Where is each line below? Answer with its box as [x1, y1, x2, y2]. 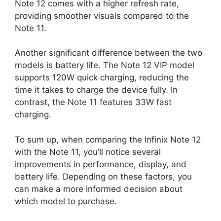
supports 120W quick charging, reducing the [15, 73, 189, 83]
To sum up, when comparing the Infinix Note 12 [15, 134, 201, 145]
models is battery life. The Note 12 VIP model [15, 60, 194, 71]
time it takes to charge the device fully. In [15, 85, 178, 95]
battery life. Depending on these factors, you [15, 171, 192, 182]
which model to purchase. [15, 196, 117, 206]
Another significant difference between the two [15, 48, 202, 58]
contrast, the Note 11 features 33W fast [15, 97, 172, 108]
